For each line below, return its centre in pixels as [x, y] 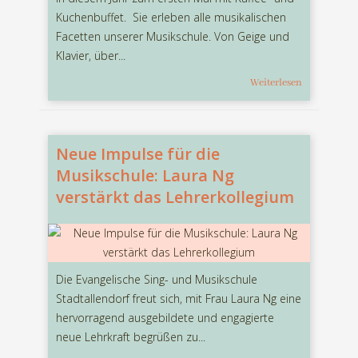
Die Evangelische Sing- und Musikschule [157, 280]
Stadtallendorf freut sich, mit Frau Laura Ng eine [179, 299]
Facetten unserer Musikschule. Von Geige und [173, 37]
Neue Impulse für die [138, 154]
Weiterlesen [276, 83]
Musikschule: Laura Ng [145, 176]
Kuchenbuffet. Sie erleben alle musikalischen [171, 18]
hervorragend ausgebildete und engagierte [165, 318]
